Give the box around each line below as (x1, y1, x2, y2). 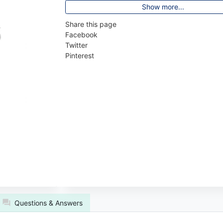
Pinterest (65, 51, 95, 60)
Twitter (65, 41, 88, 50)
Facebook (65, 30, 98, 39)
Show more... (141, 2, 184, 11)
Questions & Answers (14, 198, 83, 207)
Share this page (65, 20, 117, 29)
